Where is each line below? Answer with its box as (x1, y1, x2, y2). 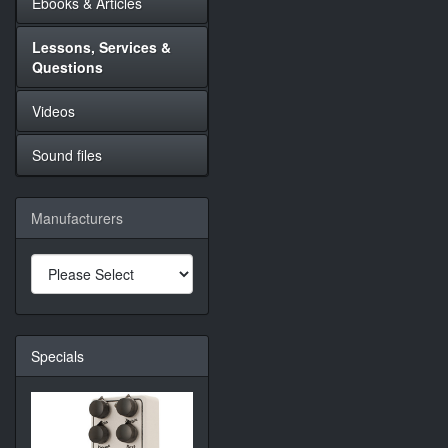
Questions (32, 57, 103, 77)
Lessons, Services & (32, 37, 171, 57)
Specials (31, 346, 84, 366)
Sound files (32, 145, 102, 165)
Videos (32, 101, 75, 121)
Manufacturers (31, 208, 123, 228)
